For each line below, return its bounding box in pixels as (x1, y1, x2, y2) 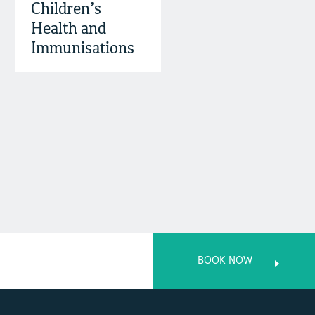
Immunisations (30, 41, 134, 58)
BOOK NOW (198, 255, 252, 266)
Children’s (30, 1, 101, 18)
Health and (30, 21, 106, 38)
